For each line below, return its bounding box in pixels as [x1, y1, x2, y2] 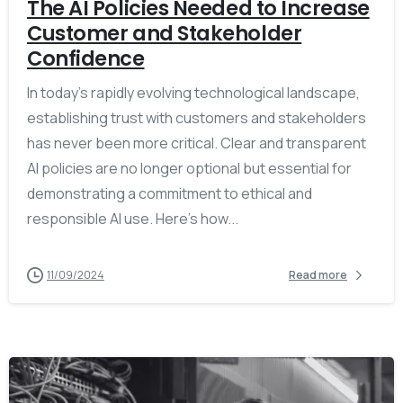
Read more [289, 267, 347, 283]
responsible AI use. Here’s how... [27, 208, 238, 228]
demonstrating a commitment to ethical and [27, 183, 312, 203]
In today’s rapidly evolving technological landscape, [27, 82, 360, 103]
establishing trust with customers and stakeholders [27, 107, 366, 128]
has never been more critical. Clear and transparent [27, 132, 366, 153]
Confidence [27, 43, 145, 73]
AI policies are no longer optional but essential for [27, 157, 352, 178]
